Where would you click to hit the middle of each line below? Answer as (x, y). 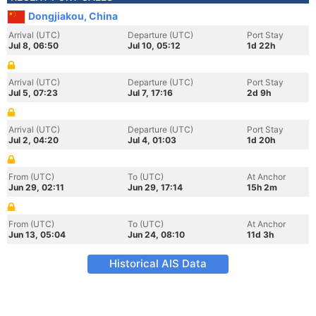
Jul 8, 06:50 (34, 45)
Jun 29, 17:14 (155, 187)
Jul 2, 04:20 (34, 140)
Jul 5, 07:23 (33, 93)
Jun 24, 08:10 (156, 235)
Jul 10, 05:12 (154, 45)
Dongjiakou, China (73, 16)
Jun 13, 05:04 (37, 235)
